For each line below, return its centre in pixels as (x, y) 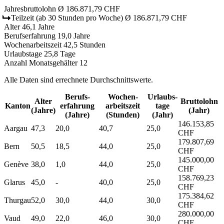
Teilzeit (22, 17)
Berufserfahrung (30, 35)
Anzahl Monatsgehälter (41, 62)
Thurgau (17, 200)
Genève (16, 164)
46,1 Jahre (38, 26)
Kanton (17, 105)
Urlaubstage (23, 53)
